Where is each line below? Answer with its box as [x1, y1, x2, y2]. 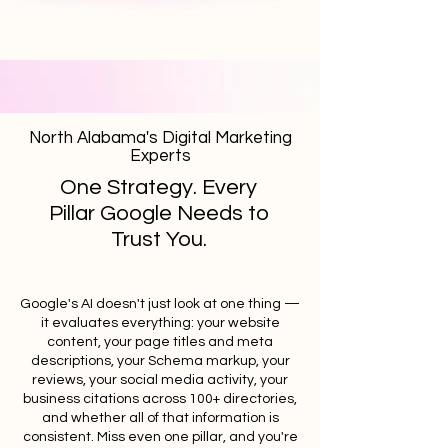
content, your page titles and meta [47, 335, 273, 349]
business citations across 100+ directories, [23, 392, 297, 406]
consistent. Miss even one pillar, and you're [22, 430, 298, 444]
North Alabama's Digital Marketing [28, 129, 292, 147]
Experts [129, 147, 191, 165]
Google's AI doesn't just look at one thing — [20, 297, 300, 311]
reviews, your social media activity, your [32, 373, 288, 387]
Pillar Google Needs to [48, 202, 269, 225]
